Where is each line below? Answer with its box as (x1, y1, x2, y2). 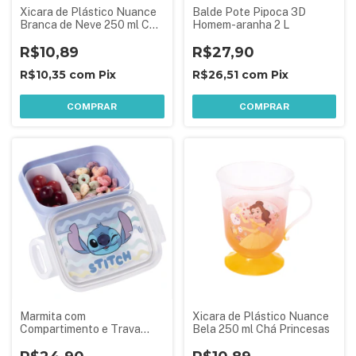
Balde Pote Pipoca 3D (192, 6, 306, 18)
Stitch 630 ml (20, 335, 90, 348)
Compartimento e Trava (20, 322, 141, 335)
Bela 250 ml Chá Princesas (192, 322, 330, 335)
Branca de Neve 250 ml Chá (20, 18, 162, 31)
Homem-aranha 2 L (192, 18, 289, 31)
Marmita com (20, 309, 86, 323)
